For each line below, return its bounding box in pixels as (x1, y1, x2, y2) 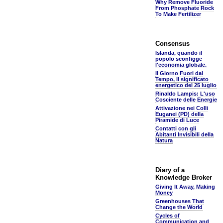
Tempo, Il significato (155, 76, 209, 82)
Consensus (155, 40, 190, 47)
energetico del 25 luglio (155, 82, 217, 88)
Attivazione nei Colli (155, 105, 208, 111)
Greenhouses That (155, 198, 204, 204)
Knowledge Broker (155, 174, 212, 181)
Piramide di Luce (155, 117, 199, 123)
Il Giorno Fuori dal (155, 70, 203, 76)
